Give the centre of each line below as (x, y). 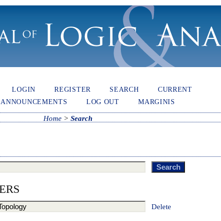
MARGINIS (157, 101)
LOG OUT (103, 101)
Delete (161, 206)
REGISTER (73, 89)
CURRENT (175, 89)
